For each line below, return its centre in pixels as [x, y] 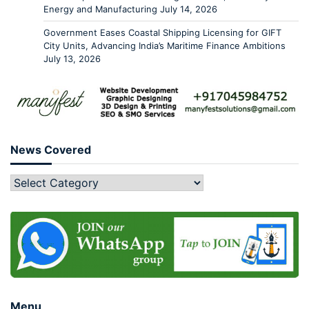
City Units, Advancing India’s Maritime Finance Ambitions [165, 46]
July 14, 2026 [189, 9]
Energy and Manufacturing [100, 9]
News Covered [51, 150]
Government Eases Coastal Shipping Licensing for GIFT [162, 33]
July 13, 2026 [72, 59]
